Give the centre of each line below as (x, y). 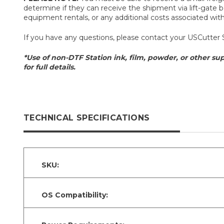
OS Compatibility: (75, 195)
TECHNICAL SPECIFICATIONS (87, 117)
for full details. (49, 67)
